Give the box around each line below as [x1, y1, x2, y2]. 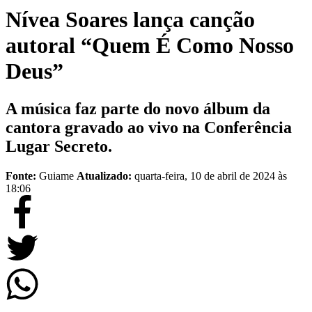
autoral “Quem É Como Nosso [6, 33, 294, 58]
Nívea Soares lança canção [6, 7, 255, 33]
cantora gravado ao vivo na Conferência [6, 118, 292, 136]
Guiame [39, 169, 77, 182]
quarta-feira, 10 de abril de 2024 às [134, 169, 287, 182]
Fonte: [6, 169, 36, 182]
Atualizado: [77, 169, 134, 182]
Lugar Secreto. [6, 136, 112, 155]
